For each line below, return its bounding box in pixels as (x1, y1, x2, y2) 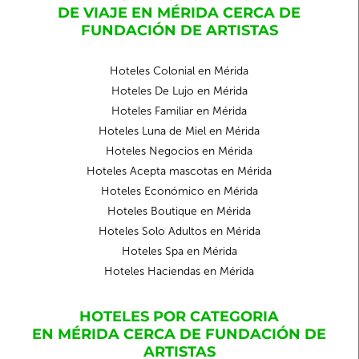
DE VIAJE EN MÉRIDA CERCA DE (58, 4, 301, 22)
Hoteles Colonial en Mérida (110, 64, 248, 78)
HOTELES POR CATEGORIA (79, 308, 279, 325)
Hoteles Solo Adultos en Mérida (98, 224, 260, 238)
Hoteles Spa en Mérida (121, 244, 237, 258)
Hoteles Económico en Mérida (100, 184, 258, 198)
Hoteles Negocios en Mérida (106, 144, 252, 158)
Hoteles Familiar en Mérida (111, 104, 247, 118)
